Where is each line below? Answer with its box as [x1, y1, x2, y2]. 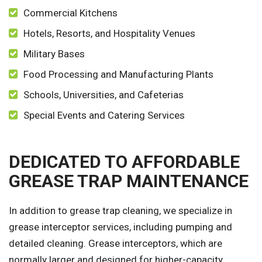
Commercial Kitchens [23, 7, 118, 19]
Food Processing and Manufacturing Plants [23, 68, 213, 81]
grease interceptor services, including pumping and [9, 221, 232, 233]
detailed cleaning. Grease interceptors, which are [9, 237, 222, 250]
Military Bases [23, 48, 85, 60]
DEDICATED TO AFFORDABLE [9, 151, 240, 173]
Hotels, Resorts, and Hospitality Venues [23, 27, 195, 40]
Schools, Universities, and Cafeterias [23, 89, 184, 101]
